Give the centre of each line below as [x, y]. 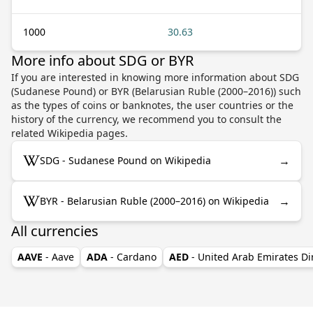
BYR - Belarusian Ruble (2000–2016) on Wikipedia [154, 201]
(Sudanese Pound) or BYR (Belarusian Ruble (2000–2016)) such [156, 91]
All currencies [55, 231]
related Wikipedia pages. [70, 133]
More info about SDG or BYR [102, 60]
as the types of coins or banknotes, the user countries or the [152, 105]
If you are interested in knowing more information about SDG [155, 77]
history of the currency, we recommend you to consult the [146, 119]
